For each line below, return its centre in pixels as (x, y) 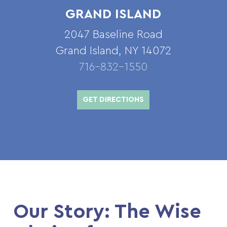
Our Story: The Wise (107, 212)
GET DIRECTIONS (113, 100)
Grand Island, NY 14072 (113, 51)
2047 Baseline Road (113, 35)
